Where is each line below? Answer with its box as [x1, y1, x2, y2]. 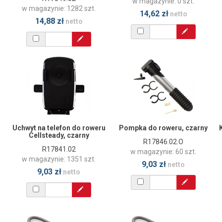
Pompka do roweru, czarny [119, 123, 208, 132]
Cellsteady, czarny [28, 131, 89, 139]
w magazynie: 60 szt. [130, 147, 196, 156]
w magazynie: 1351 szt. [22, 155, 96, 163]
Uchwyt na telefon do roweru [12, 123, 106, 132]
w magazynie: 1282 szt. [22, 4, 96, 12]
